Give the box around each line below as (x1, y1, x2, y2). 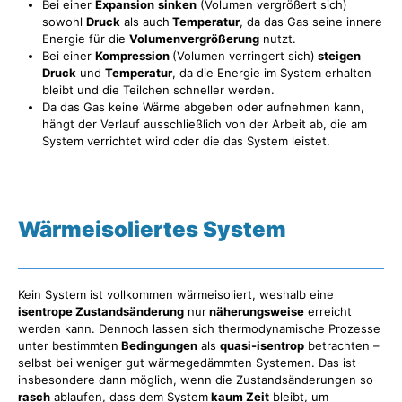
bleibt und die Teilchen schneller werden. (42, 82, 275, 97)
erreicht (304, 304, 352, 319)
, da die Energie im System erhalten (172, 65, 371, 80)
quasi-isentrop (220, 338, 304, 353)
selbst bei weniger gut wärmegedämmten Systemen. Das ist (18, 355, 356, 370)
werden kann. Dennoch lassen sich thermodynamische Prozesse (18, 321, 380, 336)
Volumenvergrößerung (129, 31, 259, 46)
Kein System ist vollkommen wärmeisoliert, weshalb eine (18, 287, 334, 301)
